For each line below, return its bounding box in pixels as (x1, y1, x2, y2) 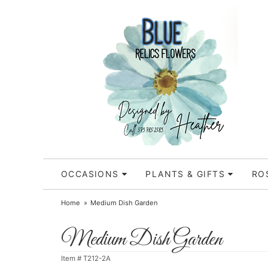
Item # (61, 254, 83, 263)
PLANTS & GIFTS (145, 169, 226, 179)
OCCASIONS (61, 169, 119, 179)
